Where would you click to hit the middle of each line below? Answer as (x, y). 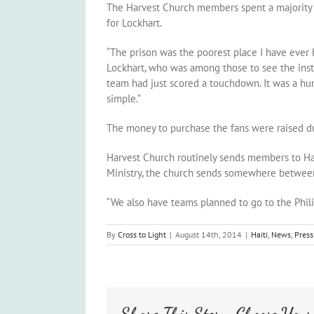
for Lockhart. (134, 23)
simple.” (124, 98)
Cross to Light (142, 234)
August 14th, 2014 (209, 234)
